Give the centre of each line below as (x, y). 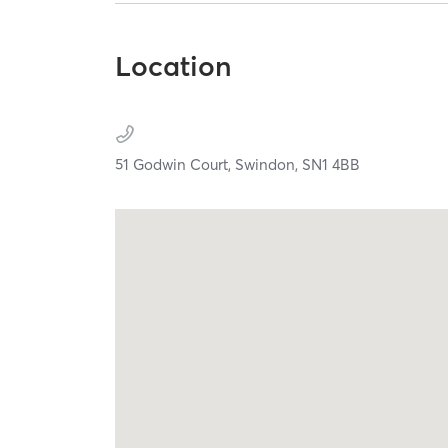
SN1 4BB (331, 164)
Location (174, 65)
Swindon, (269, 164)
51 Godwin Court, (175, 164)
